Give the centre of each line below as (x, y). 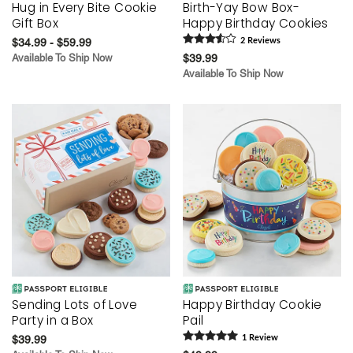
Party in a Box (53, 321)
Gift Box (35, 23)
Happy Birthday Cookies (256, 23)
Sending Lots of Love (74, 305)
